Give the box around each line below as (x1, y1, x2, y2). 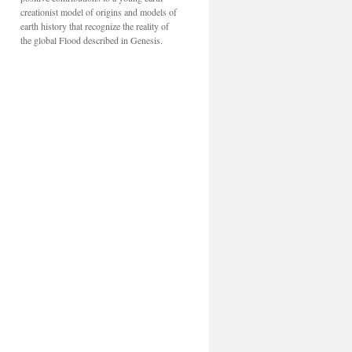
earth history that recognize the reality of (20, 20, 169, 32)
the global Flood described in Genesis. (20, 34, 163, 46)
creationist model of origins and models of (20, 5, 177, 18)
